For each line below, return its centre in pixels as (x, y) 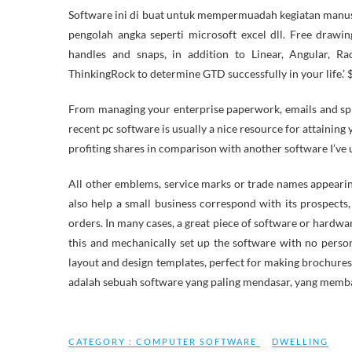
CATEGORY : (102, 341)
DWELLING (300, 341)
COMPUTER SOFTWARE (196, 341)
